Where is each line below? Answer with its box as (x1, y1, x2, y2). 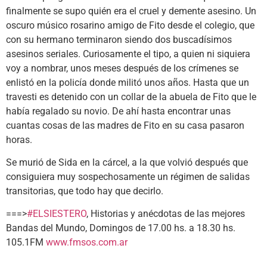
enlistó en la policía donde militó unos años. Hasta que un (6, 76, 249, 88)
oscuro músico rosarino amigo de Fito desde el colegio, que (6, 19, 254, 31)
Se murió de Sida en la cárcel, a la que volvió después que (6, 157, 248, 169)
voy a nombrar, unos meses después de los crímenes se (6, 62, 238, 74)
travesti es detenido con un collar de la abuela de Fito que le (6, 91, 256, 103)
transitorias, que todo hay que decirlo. (6, 185, 163, 197)
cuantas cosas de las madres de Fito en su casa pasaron (6, 119, 244, 131)
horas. (6, 133, 32, 145)
